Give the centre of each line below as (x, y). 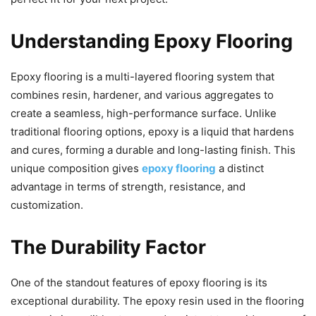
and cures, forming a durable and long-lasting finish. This (153, 150)
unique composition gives (76, 169)
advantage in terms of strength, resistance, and (128, 187)
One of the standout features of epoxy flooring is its (139, 283)
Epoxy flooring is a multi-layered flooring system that (142, 77)
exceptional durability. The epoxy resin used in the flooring (157, 301)
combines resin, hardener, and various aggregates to (142, 95)
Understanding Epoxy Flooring (152, 42)
